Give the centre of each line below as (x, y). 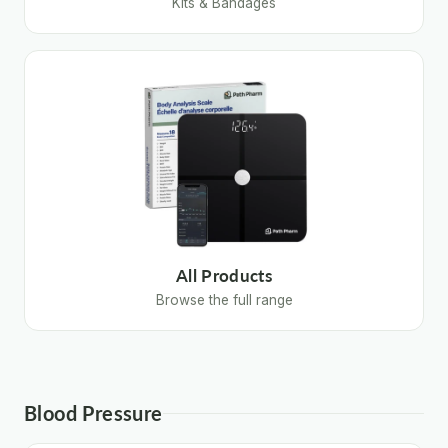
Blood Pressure (93, 413)
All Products (224, 276)
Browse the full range (224, 300)
